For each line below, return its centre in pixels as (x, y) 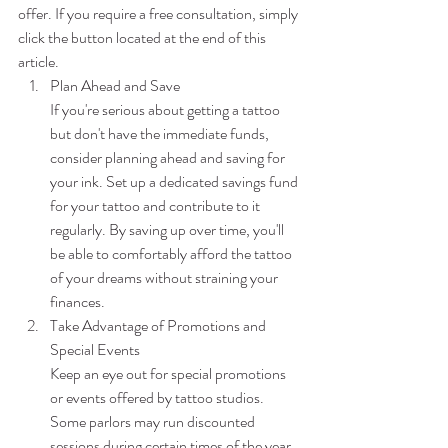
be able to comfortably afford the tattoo (172, 254)
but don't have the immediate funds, (161, 134)
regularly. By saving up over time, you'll (168, 230)
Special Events (95, 350)
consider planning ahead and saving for (169, 158)
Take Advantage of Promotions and (159, 326)
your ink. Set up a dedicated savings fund (175, 182)
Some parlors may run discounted (154, 422)
